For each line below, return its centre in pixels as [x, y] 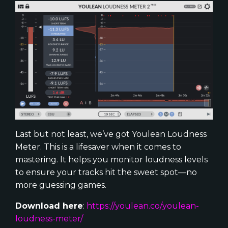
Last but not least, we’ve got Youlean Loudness [111, 134]
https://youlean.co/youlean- [143, 206]
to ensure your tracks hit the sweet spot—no [106, 172]
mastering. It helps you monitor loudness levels [111, 159]
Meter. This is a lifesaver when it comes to [98, 147]
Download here [49, 206]
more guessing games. [61, 185]
